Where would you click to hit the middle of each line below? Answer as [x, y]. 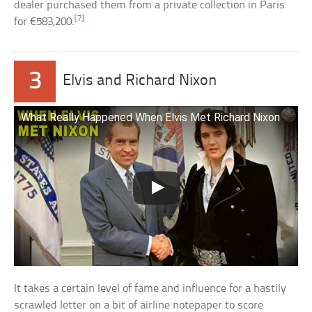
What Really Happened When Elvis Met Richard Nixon [151, 118]
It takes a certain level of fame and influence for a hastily [150, 288]
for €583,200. [45, 22]
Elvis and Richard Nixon [140, 81]
